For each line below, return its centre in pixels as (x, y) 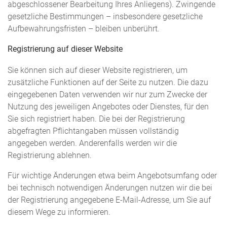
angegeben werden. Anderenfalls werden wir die (92, 144)
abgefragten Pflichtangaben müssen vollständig (93, 131)
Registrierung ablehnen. (50, 156)
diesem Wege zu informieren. (59, 213)
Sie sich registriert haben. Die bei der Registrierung (96, 119)
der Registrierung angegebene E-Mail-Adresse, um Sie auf (109, 200)
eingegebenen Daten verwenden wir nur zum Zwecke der (107, 95)
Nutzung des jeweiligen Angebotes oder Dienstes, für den (108, 107)
